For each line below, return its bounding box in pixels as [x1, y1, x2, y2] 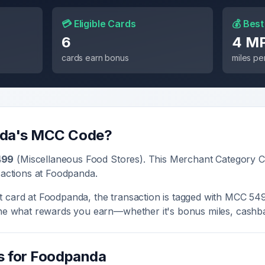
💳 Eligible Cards [62, 18, 136, 30]
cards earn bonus [62, 53, 129, 63]
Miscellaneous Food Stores [20, 153, 140, 165]
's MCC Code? [15, 127, 112, 144]
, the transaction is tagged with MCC [88, 191, 250, 203]
